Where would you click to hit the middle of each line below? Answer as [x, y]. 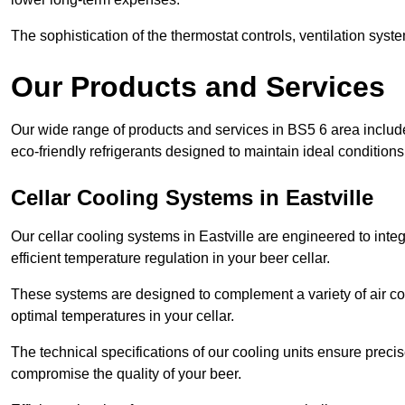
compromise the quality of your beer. [126, 373]
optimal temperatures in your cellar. [122, 316]
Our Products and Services [198, 86]
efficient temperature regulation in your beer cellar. [170, 258]
